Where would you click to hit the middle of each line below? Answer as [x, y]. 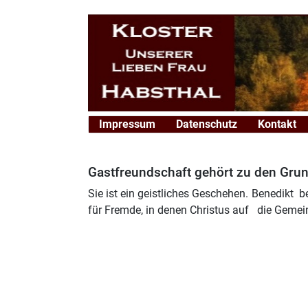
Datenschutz [207, 124]
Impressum [127, 124]
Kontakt [277, 124]
